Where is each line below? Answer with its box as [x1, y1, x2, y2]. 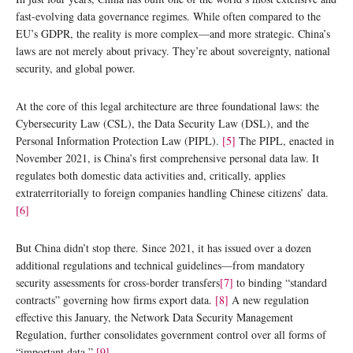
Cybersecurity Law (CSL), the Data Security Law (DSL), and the [16, 115, 309, 131]
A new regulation [229, 292, 309, 307]
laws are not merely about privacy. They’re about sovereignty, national [16, 43, 330, 58]
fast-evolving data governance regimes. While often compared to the [16, 8, 321, 24]
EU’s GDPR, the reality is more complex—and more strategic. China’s [16, 25, 330, 41]
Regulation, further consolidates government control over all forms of [16, 326, 326, 342]
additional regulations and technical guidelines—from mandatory [16, 257, 305, 273]
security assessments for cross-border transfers [16, 274, 220, 290]
